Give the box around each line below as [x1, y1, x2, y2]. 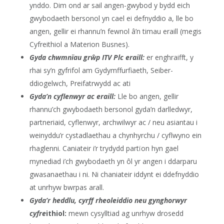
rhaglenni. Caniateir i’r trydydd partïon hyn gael [29, 143, 178, 153]
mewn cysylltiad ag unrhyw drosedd [66, 208, 183, 218]
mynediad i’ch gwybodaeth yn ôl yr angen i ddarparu [29, 156, 197, 166]
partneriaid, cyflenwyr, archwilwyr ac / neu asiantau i [29, 117, 197, 127]
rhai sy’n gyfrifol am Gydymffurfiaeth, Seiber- [29, 65, 173, 75]
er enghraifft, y [144, 52, 193, 62]
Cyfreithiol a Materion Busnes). [29, 39, 131, 49]
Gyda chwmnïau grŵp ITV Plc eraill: [29, 52, 144, 62]
